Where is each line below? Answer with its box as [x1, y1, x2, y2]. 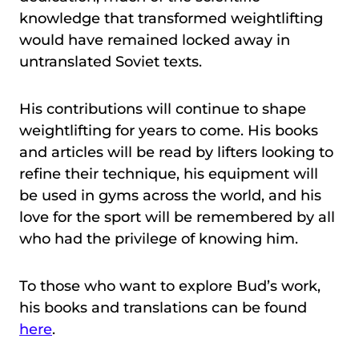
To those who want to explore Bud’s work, [19, 276, 321, 295]
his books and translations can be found [19, 298, 307, 317]
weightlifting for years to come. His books [19, 121, 318, 139]
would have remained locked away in [19, 30, 290, 49]
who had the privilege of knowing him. [19, 229, 298, 248]
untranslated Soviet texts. [19, 52, 202, 71]
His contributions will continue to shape [19, 99, 306, 118]
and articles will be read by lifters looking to [19, 143, 333, 161]
